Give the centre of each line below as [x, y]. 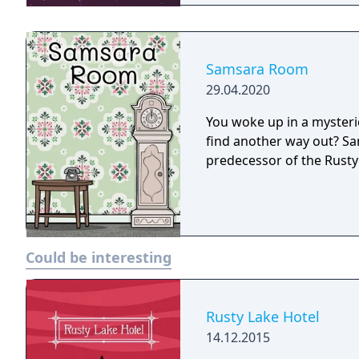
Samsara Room [257, 69]
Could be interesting [99, 257]
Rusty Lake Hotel [263, 317]
